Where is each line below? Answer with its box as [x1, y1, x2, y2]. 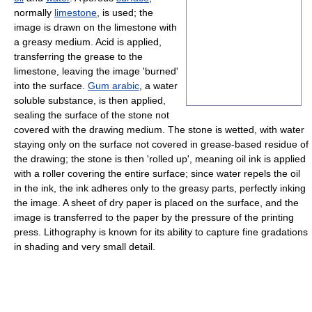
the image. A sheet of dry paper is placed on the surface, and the [14, 197, 299, 209]
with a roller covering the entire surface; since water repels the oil [14, 168, 300, 180]
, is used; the [97, 7, 153, 19]
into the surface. [14, 80, 88, 92]
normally [14, 7, 54, 19]
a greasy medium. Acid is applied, [14, 36, 162, 48]
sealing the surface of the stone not [14, 109, 169, 121]
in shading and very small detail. [14, 241, 155, 253]
